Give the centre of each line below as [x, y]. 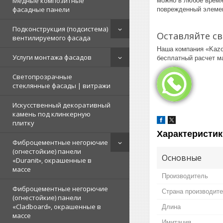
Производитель [185, 176]
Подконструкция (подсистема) [60, 29]
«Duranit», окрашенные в [52, 160]
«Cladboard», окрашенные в [57, 207]
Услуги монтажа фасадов [52, 57]
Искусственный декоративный [61, 105]
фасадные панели [41, 9]
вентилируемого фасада [52, 38]
